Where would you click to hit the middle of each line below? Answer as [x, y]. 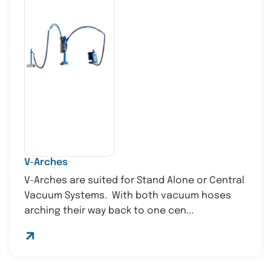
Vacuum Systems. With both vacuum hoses [128, 196]
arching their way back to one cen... [109, 211]
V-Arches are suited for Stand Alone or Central [135, 181]
